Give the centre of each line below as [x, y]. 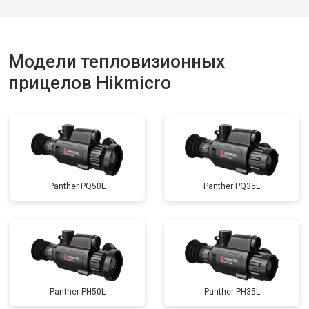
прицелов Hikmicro [90, 83]
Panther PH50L [77, 292]
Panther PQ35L [232, 186]
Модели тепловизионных [117, 61]
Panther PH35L [232, 292]
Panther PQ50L [77, 186]
